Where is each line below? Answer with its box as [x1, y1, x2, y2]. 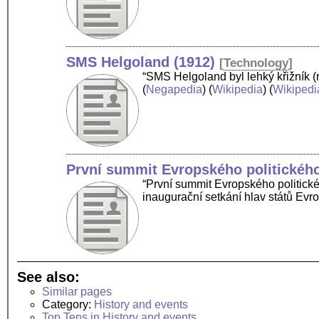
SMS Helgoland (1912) [66, 53, 216, 70]
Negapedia [146, 83, 203, 95]
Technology [224, 56, 289, 70]
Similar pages [42, 285, 112, 298]
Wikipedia [212, 83, 263, 95]
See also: [17, 268, 80, 285]
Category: [42, 298, 94, 310]
